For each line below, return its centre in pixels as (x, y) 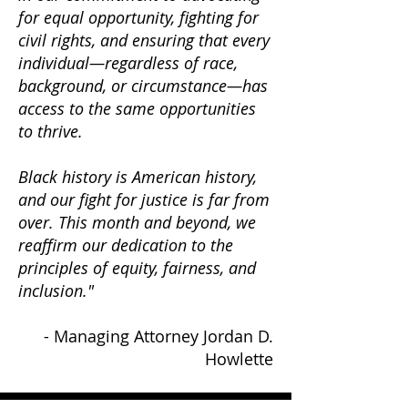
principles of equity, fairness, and (137, 268)
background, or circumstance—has (143, 86)
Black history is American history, (138, 177)
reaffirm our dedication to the (126, 245)
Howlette (239, 359)
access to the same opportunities (137, 108)
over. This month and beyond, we (137, 222)
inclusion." (56, 291)
